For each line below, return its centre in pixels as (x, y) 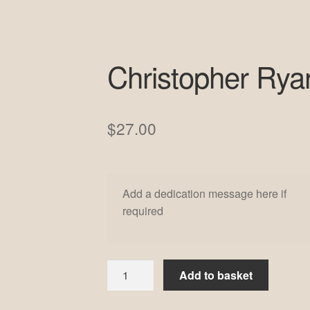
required (143, 210)
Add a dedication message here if (205, 193)
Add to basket (216, 275)
